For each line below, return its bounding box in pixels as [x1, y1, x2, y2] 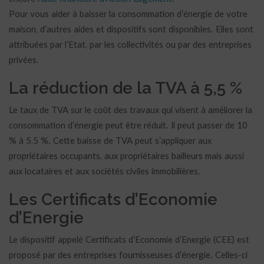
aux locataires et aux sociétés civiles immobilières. [9, 167, 200, 176]
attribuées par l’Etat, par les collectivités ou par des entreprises [9, 41, 252, 49]
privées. [9, 56, 39, 65]
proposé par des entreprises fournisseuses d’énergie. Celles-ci [9, 251, 247, 260]
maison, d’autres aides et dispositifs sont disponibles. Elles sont [9, 25, 253, 34]
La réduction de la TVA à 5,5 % [9, 78, 242, 98]
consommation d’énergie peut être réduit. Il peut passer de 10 [9, 121, 247, 130]
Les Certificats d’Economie [9, 190, 217, 209]
